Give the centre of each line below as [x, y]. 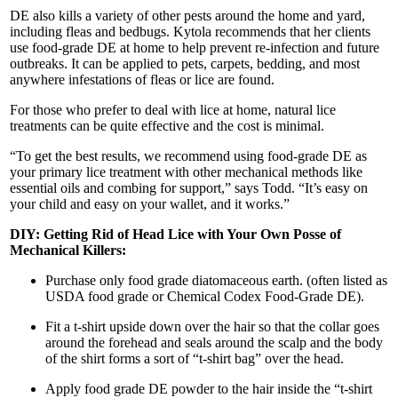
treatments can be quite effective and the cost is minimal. [167, 126]
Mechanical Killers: [68, 251]
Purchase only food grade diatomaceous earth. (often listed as [216, 281]
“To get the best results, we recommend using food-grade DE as [188, 156]
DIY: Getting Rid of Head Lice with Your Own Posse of [175, 235]
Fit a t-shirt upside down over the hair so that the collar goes [212, 327]
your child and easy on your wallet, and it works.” [150, 204]
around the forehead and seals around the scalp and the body [214, 343]
